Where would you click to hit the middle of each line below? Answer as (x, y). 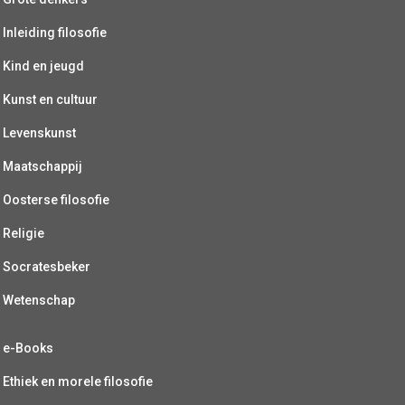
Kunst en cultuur (50, 99)
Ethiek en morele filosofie (78, 381)
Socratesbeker (47, 266)
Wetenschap (39, 300)
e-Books (28, 348)
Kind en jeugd (43, 66)
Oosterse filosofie (56, 199)
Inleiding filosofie (55, 32)
